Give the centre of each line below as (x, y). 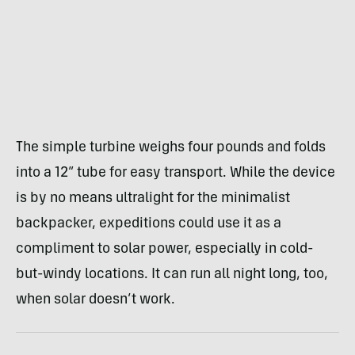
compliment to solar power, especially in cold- (164, 249)
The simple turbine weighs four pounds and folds (171, 148)
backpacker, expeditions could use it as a (149, 224)
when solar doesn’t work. (95, 300)
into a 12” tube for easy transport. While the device (176, 173)
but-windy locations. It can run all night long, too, (172, 275)
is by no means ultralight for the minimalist (153, 198)
